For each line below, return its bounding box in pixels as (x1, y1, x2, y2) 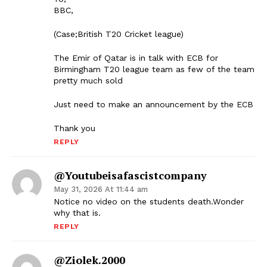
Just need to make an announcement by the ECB (54, 100, 253, 110)
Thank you (54, 123, 95, 133)
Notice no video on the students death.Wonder (54, 197, 244, 207)
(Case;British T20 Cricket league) (54, 29, 184, 39)
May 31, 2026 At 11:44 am (54, 185, 148, 194)
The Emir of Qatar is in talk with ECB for (54, 53, 218, 63)
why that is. (54, 208, 101, 218)
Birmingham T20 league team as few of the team (54, 64, 254, 74)
